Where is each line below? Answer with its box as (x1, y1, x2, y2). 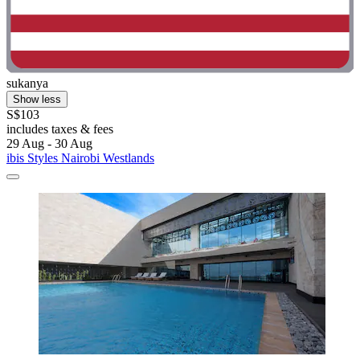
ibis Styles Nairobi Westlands (6, 151, 154, 166)
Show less (13, 93, 61, 106)
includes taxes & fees (6, 122, 113, 137)
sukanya (6, 76, 48, 91)
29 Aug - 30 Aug (6, 137, 92, 151)
